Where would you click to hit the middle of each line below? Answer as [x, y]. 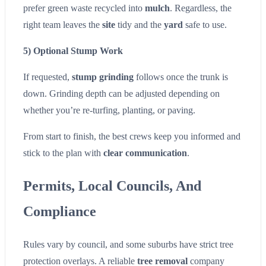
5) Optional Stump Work [73, 51]
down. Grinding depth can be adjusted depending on [121, 94]
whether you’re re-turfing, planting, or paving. [109, 110]
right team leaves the [63, 25]
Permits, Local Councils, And [112, 186]
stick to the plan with [63, 153]
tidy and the [140, 25]
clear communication [145, 153]
